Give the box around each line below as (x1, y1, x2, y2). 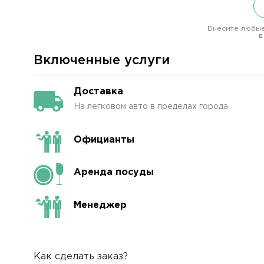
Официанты (74, 136, 134, 144)
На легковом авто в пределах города (74, 103, 228, 110)
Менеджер (74, 200, 127, 210)
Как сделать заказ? (34, 252, 128, 261)
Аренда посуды (74, 168, 154, 177)
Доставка (74, 87, 123, 96)
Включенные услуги (34, 55, 170, 67)
